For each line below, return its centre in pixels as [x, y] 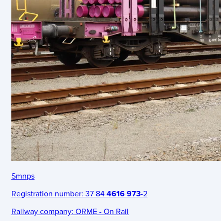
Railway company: [42, 212]
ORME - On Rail [101, 212]
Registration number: [47, 194]
